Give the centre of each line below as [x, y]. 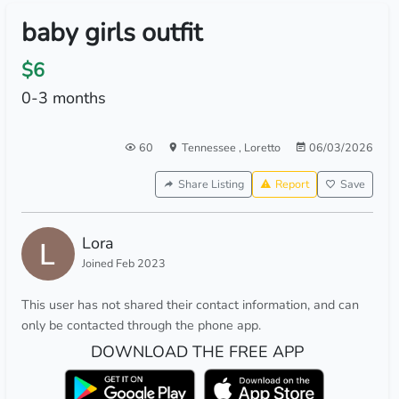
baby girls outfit [111, 33]
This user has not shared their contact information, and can [190, 305]
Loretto [262, 147]
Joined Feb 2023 [123, 263]
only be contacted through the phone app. [141, 325]
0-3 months [63, 98]
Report [292, 184]
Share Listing [211, 184]
